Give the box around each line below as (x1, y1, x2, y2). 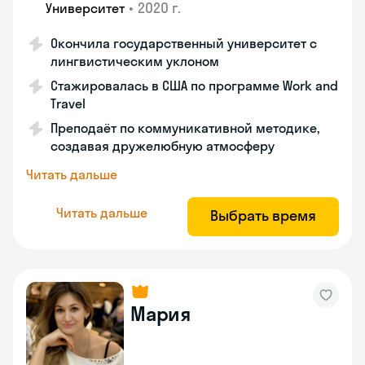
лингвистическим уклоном (51, 53, 219, 69)
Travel (51, 95, 86, 112)
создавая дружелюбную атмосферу (51, 138, 275, 154)
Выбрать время (210, 206, 316, 225)
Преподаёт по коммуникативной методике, (51, 120, 319, 136)
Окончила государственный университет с (51, 35, 317, 51)
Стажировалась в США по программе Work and (51, 77, 338, 94)
